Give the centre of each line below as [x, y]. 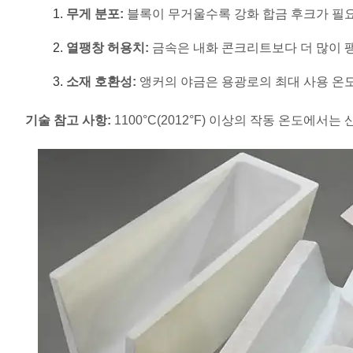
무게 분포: [95, 13]
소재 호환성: [101, 81]
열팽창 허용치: [108, 47]
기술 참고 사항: [68, 120]
